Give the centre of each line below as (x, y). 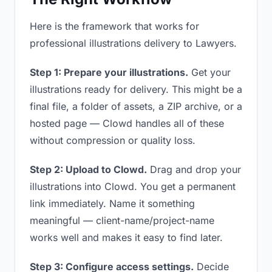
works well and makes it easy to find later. (126, 237)
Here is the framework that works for (114, 26)
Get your (209, 72)
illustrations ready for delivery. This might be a (136, 89)
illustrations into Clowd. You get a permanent (133, 186)
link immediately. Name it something (112, 203)
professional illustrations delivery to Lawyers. (133, 43)
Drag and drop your (194, 169)
